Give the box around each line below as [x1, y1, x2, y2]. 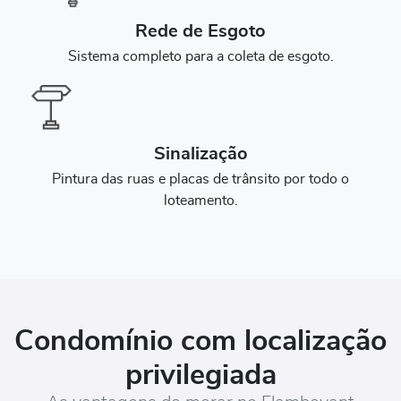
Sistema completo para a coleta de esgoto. [67, 49, 334, 64]
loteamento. [163, 193, 238, 209]
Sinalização [153, 145, 248, 164]
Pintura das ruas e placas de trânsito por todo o [52, 172, 349, 187]
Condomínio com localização [14, 327, 387, 356]
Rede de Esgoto [135, 22, 266, 41]
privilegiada [124, 361, 277, 390]
